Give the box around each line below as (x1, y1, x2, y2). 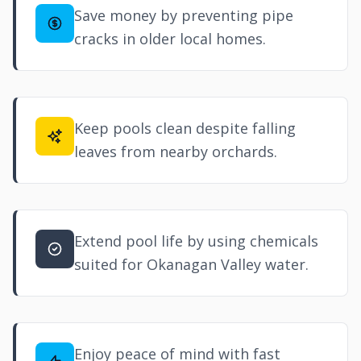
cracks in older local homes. (74, 29, 266, 48)
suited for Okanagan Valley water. (74, 255, 309, 274)
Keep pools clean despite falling (74, 118, 296, 138)
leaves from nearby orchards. (74, 142, 277, 161)
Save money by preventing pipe (74, 6, 293, 25)
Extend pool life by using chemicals (74, 231, 318, 251)
